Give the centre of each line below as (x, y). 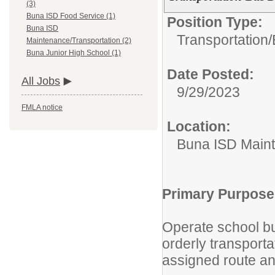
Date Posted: (211, 74)
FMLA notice (42, 108)
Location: (199, 126)
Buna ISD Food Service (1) (71, 16)
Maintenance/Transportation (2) (79, 41)
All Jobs (41, 81)
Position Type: (215, 22)
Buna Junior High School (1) (74, 53)
